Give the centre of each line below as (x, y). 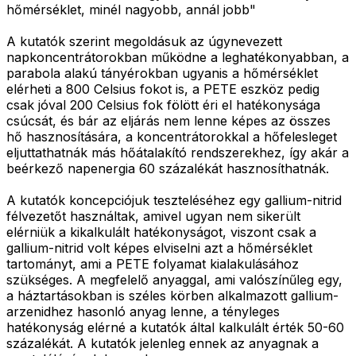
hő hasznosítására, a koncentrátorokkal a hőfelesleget (172, 136)
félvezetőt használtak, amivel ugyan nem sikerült (153, 216)
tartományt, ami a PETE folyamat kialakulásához (153, 263)
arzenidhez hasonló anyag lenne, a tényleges (143, 311)
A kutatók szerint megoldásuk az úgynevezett (144, 41)
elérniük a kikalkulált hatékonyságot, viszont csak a (161, 232)
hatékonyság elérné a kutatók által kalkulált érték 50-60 (175, 327)
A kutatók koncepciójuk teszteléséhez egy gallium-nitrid (174, 200)
